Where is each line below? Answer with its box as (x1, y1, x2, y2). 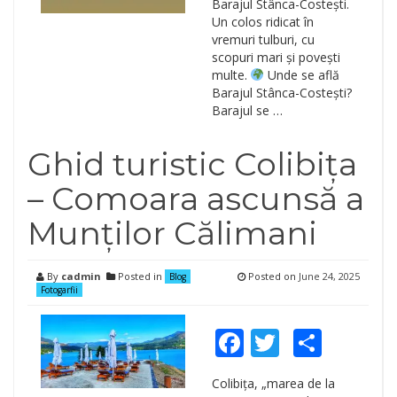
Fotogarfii (41, 284, 78, 296)
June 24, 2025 (299, 269, 360, 283)
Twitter (278, 323, 374, 362)
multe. (211, 66, 251, 83)
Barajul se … (211, 102, 283, 119)
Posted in (115, 269, 165, 283)
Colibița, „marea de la (211, 375, 335, 392)
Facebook (243, 323, 369, 362)
